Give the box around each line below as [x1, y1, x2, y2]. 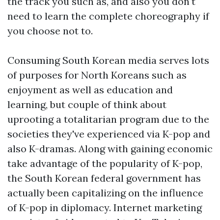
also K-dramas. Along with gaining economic [7, 142, 213, 155]
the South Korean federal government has [7, 171, 201, 184]
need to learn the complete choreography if [7, 9, 209, 22]
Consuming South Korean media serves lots [7, 54, 209, 66]
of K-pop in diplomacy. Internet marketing [7, 201, 202, 214]
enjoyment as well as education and [7, 83, 173, 96]
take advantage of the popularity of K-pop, [7, 157, 202, 169]
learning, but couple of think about [7, 98, 166, 110]
